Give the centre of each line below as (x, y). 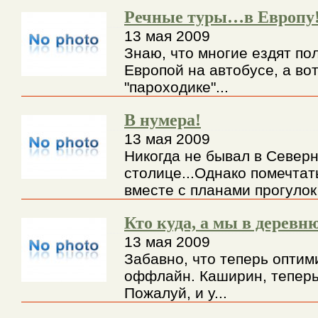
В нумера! (163, 120)
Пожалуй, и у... (176, 293)
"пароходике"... (176, 87)
